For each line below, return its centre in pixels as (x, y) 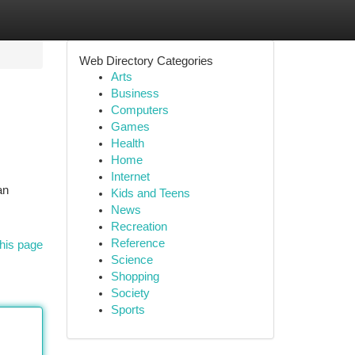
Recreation (139, 227)
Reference (137, 243)
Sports (128, 310)
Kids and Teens (150, 193)
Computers (139, 110)
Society (130, 293)
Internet (130, 177)
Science (132, 260)
